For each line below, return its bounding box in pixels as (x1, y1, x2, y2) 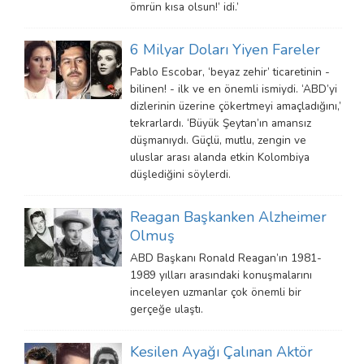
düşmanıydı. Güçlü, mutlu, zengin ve (130, 132, 306, 148)
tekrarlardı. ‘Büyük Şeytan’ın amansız (130, 115, 311, 131)
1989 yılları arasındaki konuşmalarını (130, 266, 312, 283)
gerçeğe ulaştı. (130, 301, 203, 317)
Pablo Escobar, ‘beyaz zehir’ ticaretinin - (130, 63, 330, 80)
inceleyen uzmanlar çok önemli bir (130, 284, 301, 300)
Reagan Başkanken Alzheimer (130, 206, 327, 227)
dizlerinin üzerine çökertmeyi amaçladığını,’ (130, 97, 341, 114)
